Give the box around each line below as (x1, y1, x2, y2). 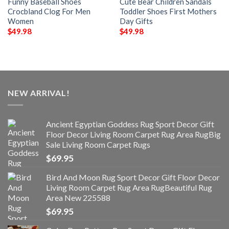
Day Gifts (119, 16, 153, 26)
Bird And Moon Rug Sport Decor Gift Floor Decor (46, 172, 220, 182)
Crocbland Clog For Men (7, 6, 90, 16)
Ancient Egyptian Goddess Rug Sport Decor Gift (46, 119, 214, 129)
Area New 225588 (46, 193, 110, 203)
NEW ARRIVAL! (8, 87, 70, 98)
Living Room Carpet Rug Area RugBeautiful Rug (46, 182, 212, 193)
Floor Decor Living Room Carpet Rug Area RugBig (46, 129, 221, 140)
